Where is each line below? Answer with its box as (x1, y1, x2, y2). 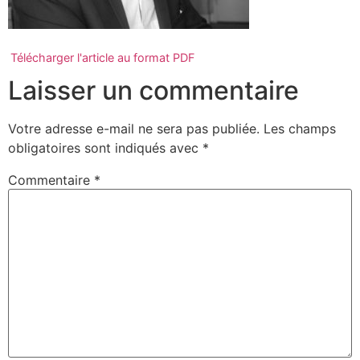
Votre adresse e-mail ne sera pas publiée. (8, 121, 260, 137)
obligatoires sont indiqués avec (8, 140, 202, 157)
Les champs (264, 121, 336, 137)
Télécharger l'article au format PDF (10, 51, 194, 65)
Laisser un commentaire (8, 75, 299, 107)
